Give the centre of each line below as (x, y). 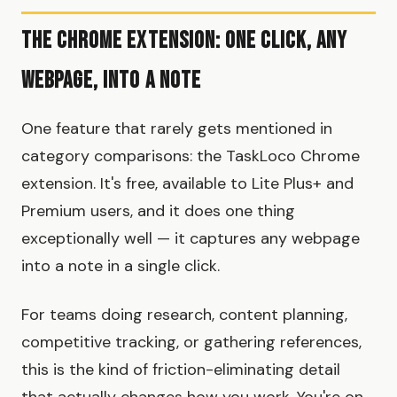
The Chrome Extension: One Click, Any (185, 42)
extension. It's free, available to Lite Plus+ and (187, 184)
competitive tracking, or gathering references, (191, 343)
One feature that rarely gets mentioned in (177, 129)
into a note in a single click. (121, 266)
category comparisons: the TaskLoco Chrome (191, 156)
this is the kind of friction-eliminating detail (181, 370)
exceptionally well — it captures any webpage (191, 239)
